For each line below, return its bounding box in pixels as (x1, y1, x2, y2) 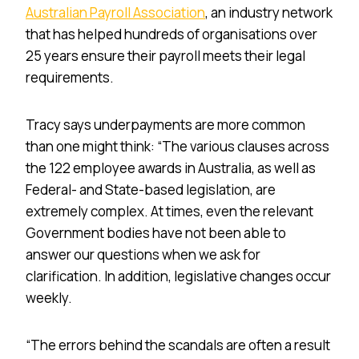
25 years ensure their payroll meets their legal (26, 46, 305, 65)
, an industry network (205, 2, 333, 22)
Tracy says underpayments (26, 115, 195, 134)
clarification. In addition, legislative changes (26, 266, 296, 285)
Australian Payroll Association (26, 2, 205, 22)
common (249, 115, 305, 134)
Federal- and (26, 179, 105, 199)
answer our (26, 244, 97, 264)
